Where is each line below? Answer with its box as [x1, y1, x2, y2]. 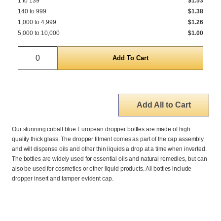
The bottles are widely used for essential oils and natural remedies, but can [12, 155, 207, 162]
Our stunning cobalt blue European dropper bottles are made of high [12, 125, 191, 133]
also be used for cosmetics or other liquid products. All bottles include [12, 165, 192, 172]
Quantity [37, 47, 67, 56]
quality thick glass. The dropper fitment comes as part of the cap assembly [12, 135, 204, 143]
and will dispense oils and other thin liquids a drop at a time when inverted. [12, 145, 207, 152]
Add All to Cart [137, 100, 191, 109]
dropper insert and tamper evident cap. [12, 175, 113, 182]
